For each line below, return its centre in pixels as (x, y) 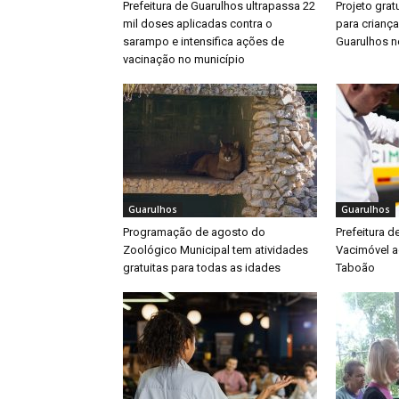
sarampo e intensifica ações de (204, 41)
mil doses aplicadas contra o (198, 23)
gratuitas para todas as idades (202, 267)
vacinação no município (184, 59)
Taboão (355, 267)
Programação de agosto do (194, 232)
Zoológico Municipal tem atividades (216, 249)
